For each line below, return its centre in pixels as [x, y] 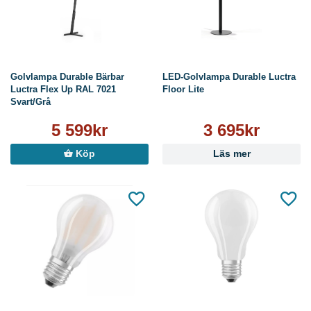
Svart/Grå [31, 102]
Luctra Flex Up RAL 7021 [63, 90]
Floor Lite [183, 90]
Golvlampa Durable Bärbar [67, 77]
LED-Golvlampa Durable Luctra [229, 77]
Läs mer [232, 154]
